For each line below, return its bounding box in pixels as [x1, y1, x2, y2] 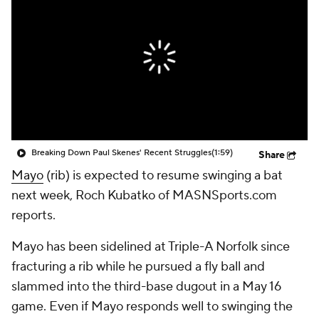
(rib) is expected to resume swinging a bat [43, 167, 283, 184]
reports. [11, 207, 56, 224]
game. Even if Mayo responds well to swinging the [11, 298, 293, 315]
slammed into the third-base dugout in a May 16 [11, 278, 281, 295]
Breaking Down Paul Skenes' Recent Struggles [31, 147, 211, 158]
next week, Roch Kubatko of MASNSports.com [11, 187, 277, 204]
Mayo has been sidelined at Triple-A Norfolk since [11, 239, 290, 255]
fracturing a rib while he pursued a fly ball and [11, 258, 265, 275]
